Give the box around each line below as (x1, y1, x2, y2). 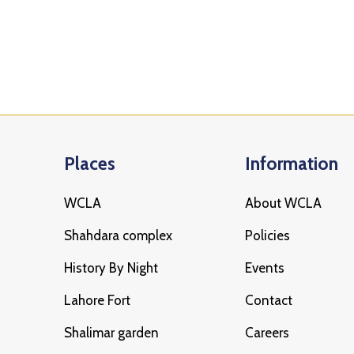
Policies (245, 227, 291, 243)
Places (64, 152, 116, 175)
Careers (245, 324, 290, 341)
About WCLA (245, 194, 322, 211)
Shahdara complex (64, 227, 173, 243)
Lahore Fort (64, 292, 131, 308)
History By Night (64, 259, 159, 276)
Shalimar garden (64, 324, 160, 341)
